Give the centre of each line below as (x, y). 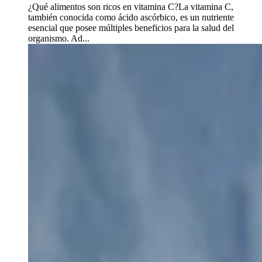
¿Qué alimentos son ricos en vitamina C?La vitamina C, (131, 7)
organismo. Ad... (59, 39)
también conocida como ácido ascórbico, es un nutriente (131, 18)
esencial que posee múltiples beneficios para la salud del (131, 28)
